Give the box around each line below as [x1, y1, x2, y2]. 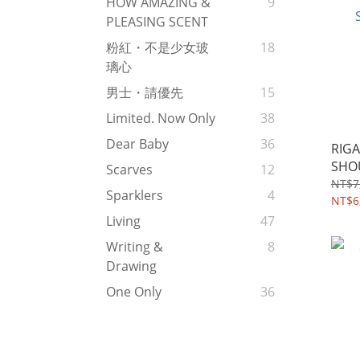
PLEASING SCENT [106, 13, 208, 31]
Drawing [106, 257, 157, 276]
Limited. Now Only [106, 109, 215, 128]
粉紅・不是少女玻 [106, 39, 209, 57]
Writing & [106, 238, 163, 256]
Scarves [106, 161, 153, 179]
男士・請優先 [106, 84, 183, 102]
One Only [106, 283, 162, 301]
